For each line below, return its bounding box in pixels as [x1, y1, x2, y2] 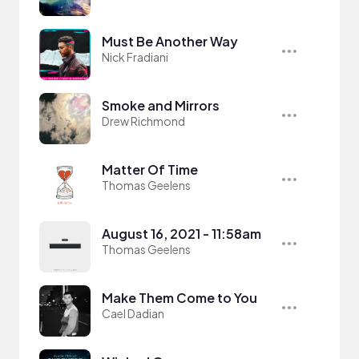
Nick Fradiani [102, 50, 168, 64]
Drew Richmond [102, 114, 185, 128]
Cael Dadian [102, 306, 164, 321]
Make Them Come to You [102, 289, 257, 306]
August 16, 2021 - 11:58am [102, 225, 261, 242]
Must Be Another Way [102, 33, 238, 50]
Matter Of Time [102, 161, 198, 178]
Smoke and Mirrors [102, 97, 220, 114]
